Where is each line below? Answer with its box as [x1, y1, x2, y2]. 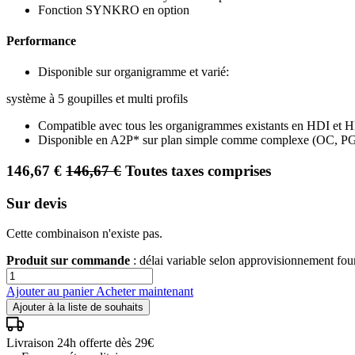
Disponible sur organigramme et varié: [38, 65, 229, 79]
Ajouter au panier [6, 284, 96, 299]
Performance [6, 34, 76, 48]
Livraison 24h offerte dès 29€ [6, 336, 154, 350]
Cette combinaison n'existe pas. [6, 227, 162, 241]
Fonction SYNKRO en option [38, 2, 189, 17]
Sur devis [6, 194, 67, 212]
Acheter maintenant [96, 284, 193, 299]
